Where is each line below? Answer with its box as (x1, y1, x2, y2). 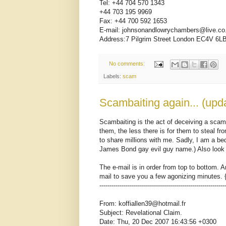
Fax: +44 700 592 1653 (99, 17, 167, 25)
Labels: (103, 73, 123, 79)
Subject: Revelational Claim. (99, 208, 182, 216)
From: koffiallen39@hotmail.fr (99, 199, 186, 207)
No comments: (108, 61, 146, 67)
